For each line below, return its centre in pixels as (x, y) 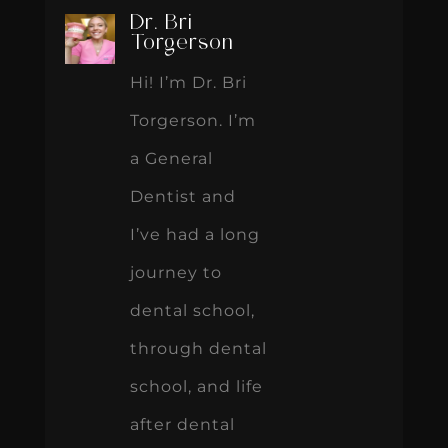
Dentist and (182, 196)
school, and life (196, 386)
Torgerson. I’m (192, 120)
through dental (198, 348)
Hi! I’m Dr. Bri (188, 82)
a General (171, 158)
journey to (175, 272)
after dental (182, 424)
